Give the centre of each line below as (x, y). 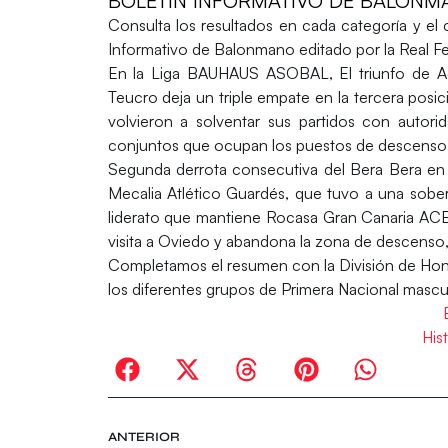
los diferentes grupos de (192, 289)
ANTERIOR (143, 437)
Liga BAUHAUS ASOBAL (236, 73)
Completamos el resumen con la (223, 265)
